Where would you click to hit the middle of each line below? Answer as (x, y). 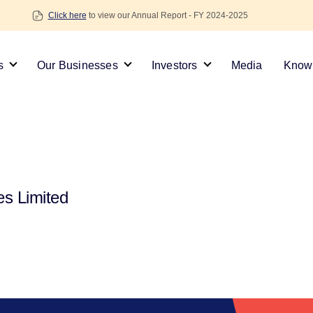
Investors (174, 66)
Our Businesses (77, 66)
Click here (67, 15)
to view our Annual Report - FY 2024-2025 (167, 15)
